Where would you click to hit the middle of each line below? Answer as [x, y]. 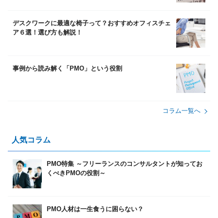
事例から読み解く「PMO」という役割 [67, 69]
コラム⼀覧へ [182, 111]
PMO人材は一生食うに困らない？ [95, 209]
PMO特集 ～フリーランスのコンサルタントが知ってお [125, 164]
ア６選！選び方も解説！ [47, 33]
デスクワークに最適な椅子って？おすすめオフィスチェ [92, 23]
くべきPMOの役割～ [76, 173]
